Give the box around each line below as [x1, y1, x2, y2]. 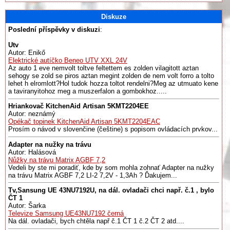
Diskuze [101, 13, 126, 21]
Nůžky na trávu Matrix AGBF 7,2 [8, 156, 105, 164]
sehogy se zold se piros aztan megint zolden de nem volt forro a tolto [8, 72, 214, 80]
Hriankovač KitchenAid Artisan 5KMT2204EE [8, 102, 149, 110]
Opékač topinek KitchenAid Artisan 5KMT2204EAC [8, 118, 160, 126]
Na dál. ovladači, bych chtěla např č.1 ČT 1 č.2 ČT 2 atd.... [8, 217, 184, 225]
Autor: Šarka [8, 201, 46, 209]
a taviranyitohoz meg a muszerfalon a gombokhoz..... [8, 87, 167, 95]
